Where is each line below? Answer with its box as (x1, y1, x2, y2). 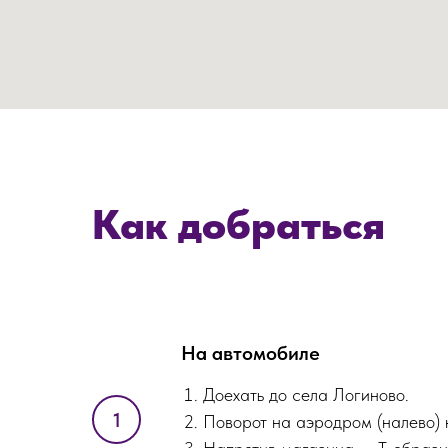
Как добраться (92, 199, 385, 250)
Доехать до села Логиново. (203, 384, 409, 406)
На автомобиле (181, 341, 320, 366)
